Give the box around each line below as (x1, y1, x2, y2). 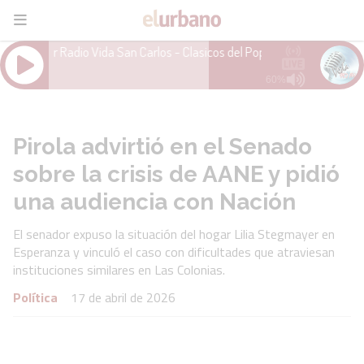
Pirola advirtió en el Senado (13, 133, 312, 159)
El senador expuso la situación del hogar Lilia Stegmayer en (13, 224, 335, 244)
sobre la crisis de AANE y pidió (13, 161, 340, 187)
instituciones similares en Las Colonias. (13, 260, 225, 279)
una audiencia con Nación (13, 188, 296, 214)
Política (13, 288, 58, 307)
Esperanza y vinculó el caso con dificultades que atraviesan (13, 242, 335, 262)
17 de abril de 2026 (71, 288, 175, 307)
